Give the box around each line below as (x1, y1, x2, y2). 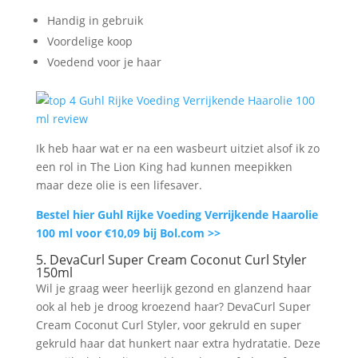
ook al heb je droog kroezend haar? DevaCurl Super (35, 298, 311, 314)
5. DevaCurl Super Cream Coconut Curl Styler (35, 250, 307, 268)
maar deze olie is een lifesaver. (35, 177, 202, 193)
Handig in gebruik (46, 12, 143, 28)
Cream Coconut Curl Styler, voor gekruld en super (35, 316, 301, 332)
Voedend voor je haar (46, 54, 161, 70)
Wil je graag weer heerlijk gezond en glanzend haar (35, 280, 312, 296)
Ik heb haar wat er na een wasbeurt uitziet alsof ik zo (35, 140, 320, 156)
